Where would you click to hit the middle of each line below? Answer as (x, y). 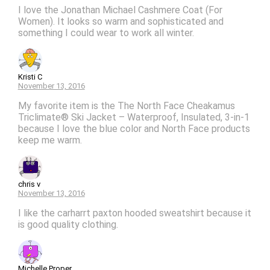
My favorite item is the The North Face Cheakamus (126, 106)
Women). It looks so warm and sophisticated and (121, 22)
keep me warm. (50, 140)
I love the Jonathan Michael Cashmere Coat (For (120, 10)
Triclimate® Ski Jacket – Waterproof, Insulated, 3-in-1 (133, 118)
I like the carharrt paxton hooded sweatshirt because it (134, 213)
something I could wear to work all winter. (106, 33)
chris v (29, 184)
